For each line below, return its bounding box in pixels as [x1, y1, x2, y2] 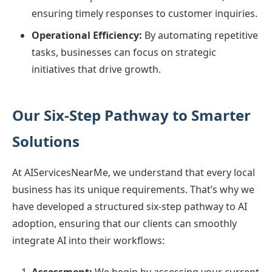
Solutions [12, 131, 80, 151]
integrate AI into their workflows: [12, 234, 165, 247]
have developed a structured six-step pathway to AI [12, 200, 247, 213]
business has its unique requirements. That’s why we [12, 183, 254, 196]
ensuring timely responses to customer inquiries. [32, 7, 257, 20]
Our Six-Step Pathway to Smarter [12, 105, 251, 125]
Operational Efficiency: [32, 29, 142, 42]
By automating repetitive [142, 29, 258, 42]
